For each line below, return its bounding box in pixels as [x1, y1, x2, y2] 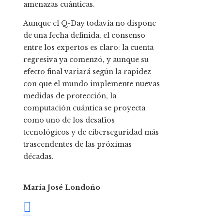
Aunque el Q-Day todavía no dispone [23, 19, 156, 28]
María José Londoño [23, 183, 100, 192]
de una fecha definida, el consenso [23, 31, 145, 40]
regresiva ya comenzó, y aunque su [23, 55, 149, 64]
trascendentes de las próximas [23, 140, 132, 149]
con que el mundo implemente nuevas [23, 79, 160, 89]
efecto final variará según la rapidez [23, 67, 151, 77]
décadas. [23, 152, 54, 161]
